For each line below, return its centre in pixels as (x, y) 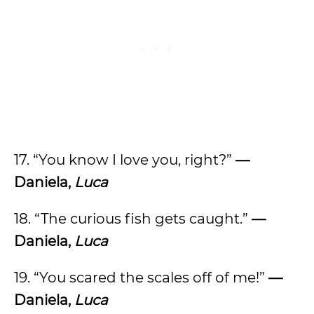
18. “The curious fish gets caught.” (133, 219)
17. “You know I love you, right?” (125, 160)
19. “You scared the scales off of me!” (141, 278)
